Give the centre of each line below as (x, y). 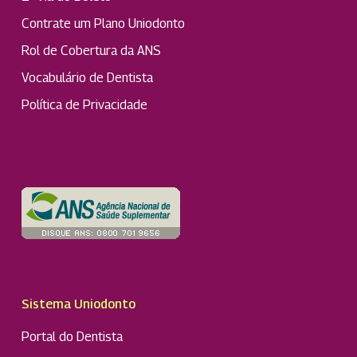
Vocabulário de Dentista (87, 78)
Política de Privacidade (84, 105)
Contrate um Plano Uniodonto (103, 24)
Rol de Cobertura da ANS (91, 51)
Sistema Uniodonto (78, 304)
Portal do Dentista (72, 337)
